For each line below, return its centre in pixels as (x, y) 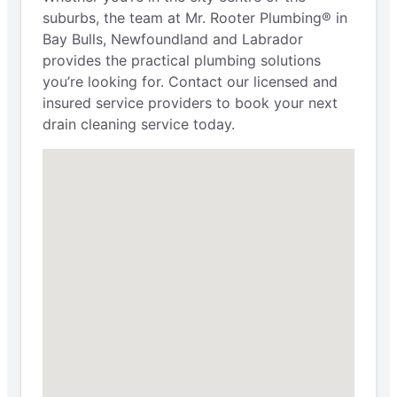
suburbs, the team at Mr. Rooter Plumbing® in (195, 18)
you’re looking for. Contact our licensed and (190, 82)
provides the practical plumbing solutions (182, 61)
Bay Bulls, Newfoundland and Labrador (173, 39)
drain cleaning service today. (139, 125)
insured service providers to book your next (190, 103)
